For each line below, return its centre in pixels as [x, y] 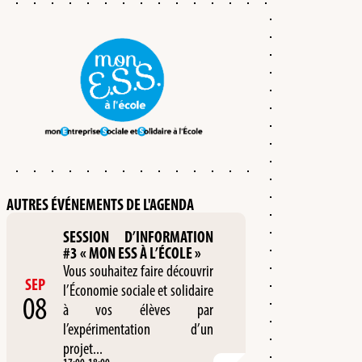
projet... [83, 348]
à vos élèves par [138, 309]
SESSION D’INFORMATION [138, 236]
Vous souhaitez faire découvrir [138, 270]
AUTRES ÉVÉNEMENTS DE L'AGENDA [101, 204]
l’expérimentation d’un [138, 328]
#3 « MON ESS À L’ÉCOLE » [133, 253]
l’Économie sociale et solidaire [138, 290]
